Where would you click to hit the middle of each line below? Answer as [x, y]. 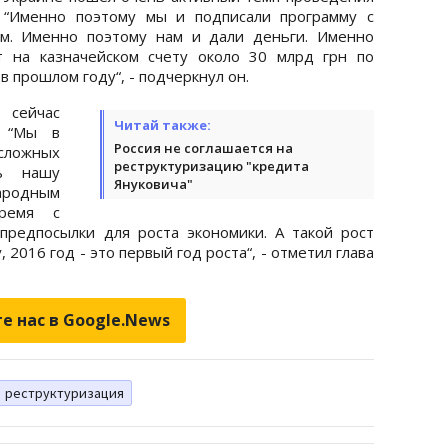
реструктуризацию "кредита [211, 165]
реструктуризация [64, 392]
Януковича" [153, 183]
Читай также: [162, 124]
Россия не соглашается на [203, 147]
